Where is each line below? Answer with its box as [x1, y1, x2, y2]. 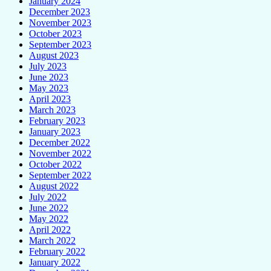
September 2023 [29, 39, 91, 50]
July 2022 [29, 191, 67, 202]
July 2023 [29, 60, 67, 71]
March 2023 [29, 104, 76, 115]
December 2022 [29, 137, 90, 148]
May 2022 [29, 213, 68, 224]
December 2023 [29, 6, 90, 17]
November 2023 [29, 17, 91, 28]
